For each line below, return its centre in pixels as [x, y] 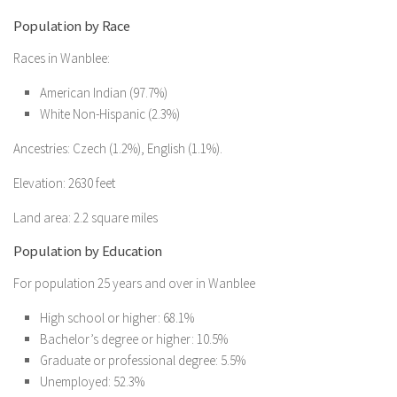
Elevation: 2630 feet [64, 183]
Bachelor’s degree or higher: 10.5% [134, 339]
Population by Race [72, 26]
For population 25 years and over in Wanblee [134, 283]
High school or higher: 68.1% [117, 318]
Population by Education [88, 251]
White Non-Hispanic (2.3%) [110, 114]
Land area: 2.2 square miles [86, 218]
